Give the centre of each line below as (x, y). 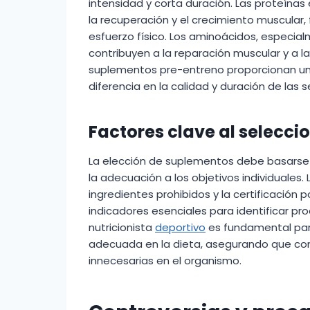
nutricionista (122, 228)
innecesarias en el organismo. (165, 261)
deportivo (180, 228)
